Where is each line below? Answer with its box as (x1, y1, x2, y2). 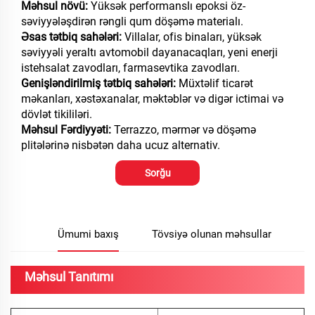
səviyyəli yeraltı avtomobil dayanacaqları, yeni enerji (21, 46, 278, 60)
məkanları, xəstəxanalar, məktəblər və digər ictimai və (21, 92, 283, 106)
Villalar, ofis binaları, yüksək (124, 30, 262, 44)
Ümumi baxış (58, 228, 119, 241)
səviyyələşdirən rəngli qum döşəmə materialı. (21, 15, 243, 29)
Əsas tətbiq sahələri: (21, 30, 124, 44)
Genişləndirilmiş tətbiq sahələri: (21, 77, 179, 91)
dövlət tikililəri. (21, 108, 92, 122)
